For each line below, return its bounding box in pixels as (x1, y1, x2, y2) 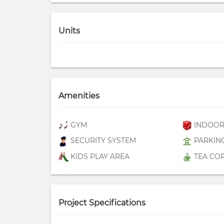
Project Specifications (58, 197, 145, 207)
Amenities (58, 91, 99, 100)
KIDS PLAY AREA (68, 151, 129, 161)
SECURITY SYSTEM (68, 136, 136, 145)
